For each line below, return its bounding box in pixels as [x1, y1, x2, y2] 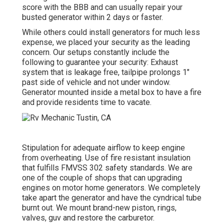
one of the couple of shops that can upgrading [22, 172, 182, 182]
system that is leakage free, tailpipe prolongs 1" [22, 67, 189, 77]
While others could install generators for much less [22, 27, 200, 37]
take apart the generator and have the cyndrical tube [22, 192, 201, 202]
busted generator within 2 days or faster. [22, 12, 163, 22]
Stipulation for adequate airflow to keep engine [22, 142, 185, 152]
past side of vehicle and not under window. [22, 77, 170, 87]
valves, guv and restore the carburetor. [22, 212, 154, 222]
